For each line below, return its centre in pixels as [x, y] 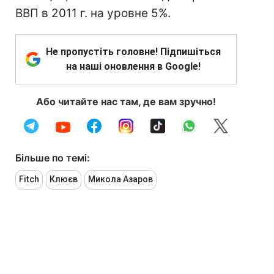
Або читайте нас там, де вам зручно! [126, 102]
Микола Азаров [120, 179]
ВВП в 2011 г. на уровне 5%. [93, 13]
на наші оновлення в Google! [133, 66]
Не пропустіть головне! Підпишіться [133, 52]
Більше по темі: [53, 158]
